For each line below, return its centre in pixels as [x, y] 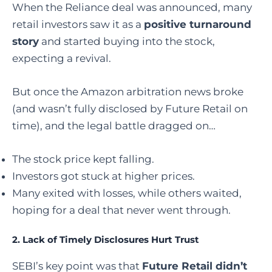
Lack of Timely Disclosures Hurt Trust [111, 239]
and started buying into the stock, [127, 41]
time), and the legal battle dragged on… [114, 126]
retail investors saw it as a [78, 24]
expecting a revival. [62, 58]
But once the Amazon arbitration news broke [128, 92]
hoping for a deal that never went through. [121, 210]
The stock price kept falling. [83, 159]
